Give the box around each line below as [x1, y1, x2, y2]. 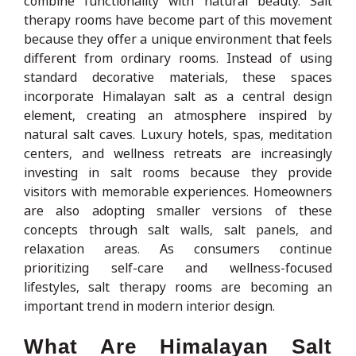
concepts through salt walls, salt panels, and [24, 220, 332, 238]
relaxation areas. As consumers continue [24, 239, 332, 257]
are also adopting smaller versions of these [24, 201, 332, 219]
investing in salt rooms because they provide [24, 163, 332, 181]
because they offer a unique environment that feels [24, 29, 332, 48]
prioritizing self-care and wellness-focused [24, 258, 332, 277]
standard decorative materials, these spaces [24, 68, 332, 86]
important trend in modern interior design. [24, 296, 275, 315]
